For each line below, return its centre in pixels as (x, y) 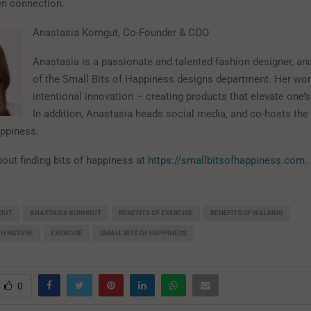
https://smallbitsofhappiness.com (226, 160)
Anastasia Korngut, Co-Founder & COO (121, 32)
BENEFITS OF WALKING (247, 212)
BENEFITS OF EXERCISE (156, 212)
